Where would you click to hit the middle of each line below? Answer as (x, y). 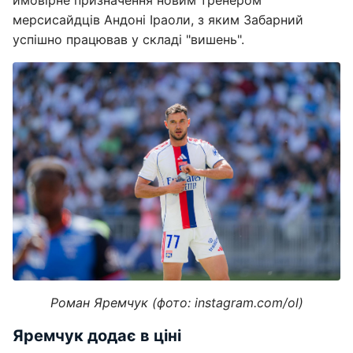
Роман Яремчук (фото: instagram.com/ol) (176, 303)
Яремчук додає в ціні (97, 336)
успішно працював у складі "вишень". (128, 39)
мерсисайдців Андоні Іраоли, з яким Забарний (158, 20)
